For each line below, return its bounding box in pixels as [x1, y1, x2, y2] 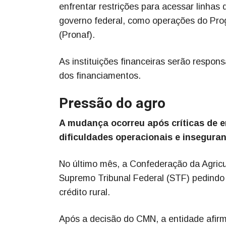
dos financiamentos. [59, 70, 141, 81]
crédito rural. [59, 187, 110, 197]
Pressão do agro [59, 93, 165, 114]
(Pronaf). [59, 29, 95, 40]
